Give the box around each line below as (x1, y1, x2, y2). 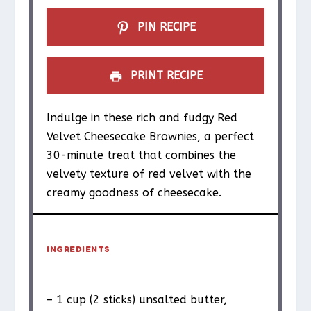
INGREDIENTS (47, 244, 110, 255)
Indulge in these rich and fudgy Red (47, 111, 238, 125)
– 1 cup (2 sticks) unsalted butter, (47, 293, 228, 307)
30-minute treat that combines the (47, 149, 237, 162)
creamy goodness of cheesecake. (47, 186, 222, 200)
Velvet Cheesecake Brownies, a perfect (47, 130, 255, 144)
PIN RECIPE (133, 20, 196, 34)
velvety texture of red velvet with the (47, 167, 252, 181)
